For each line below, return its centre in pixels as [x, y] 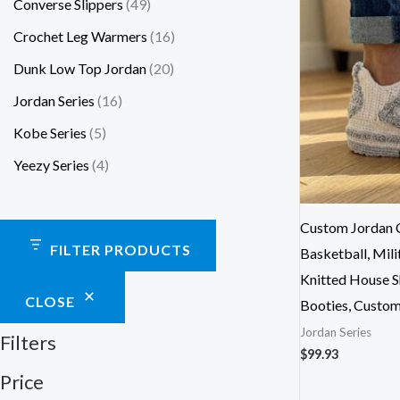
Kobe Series [50, 133]
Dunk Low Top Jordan [80, 69]
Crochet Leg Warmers [80, 37]
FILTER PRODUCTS [121, 249]
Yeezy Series [51, 165]
